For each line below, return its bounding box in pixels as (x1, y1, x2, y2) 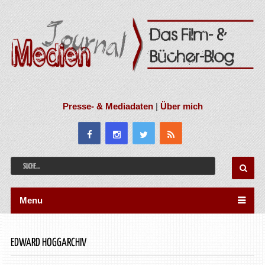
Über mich (160, 101, 203, 111)
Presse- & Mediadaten (62, 101, 153, 111)
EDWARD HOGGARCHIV (10, 237, 86, 248)
